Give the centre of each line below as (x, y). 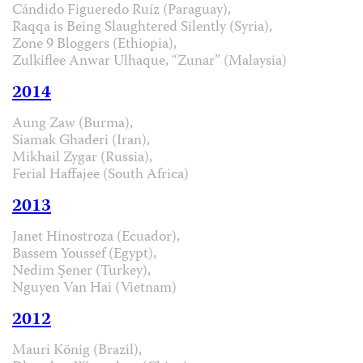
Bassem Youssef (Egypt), (84, 254)
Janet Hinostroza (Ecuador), (96, 237)
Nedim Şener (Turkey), (81, 271)
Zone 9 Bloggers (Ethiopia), (94, 45)
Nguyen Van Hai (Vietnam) (94, 288)
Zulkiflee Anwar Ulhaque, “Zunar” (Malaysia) (149, 62)
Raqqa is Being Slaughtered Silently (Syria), (142, 28)
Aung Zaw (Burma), (73, 124)
